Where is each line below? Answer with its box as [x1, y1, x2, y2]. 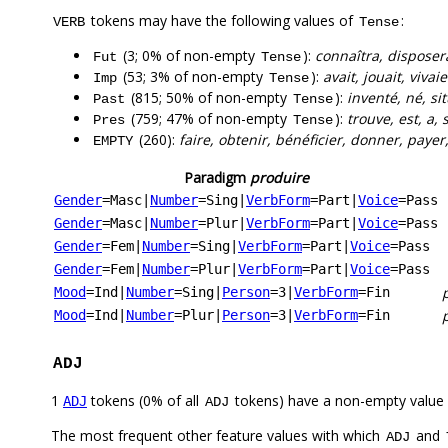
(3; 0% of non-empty [119, 46, 259, 66]
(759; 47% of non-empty [127, 109, 291, 129]
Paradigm [183, 168, 250, 188]
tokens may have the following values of [87, 11, 357, 31]
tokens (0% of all [87, 391, 203, 411]
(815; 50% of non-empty [127, 88, 291, 108]
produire [249, 168, 309, 188]
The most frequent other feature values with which [51, 426, 384, 446]
